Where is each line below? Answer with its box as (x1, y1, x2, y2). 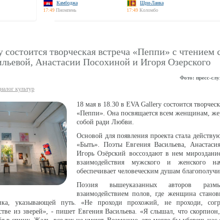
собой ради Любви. (77, 118, 134, 126)
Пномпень (56, 7, 77, 13)
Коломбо (139, 7, 158, 13)
